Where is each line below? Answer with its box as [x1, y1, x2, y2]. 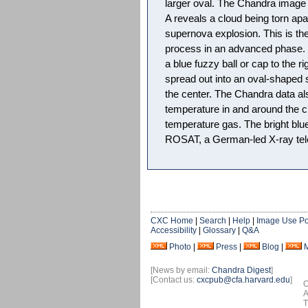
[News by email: [151, 265, 212, 275]
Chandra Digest [212, 265, 271, 275]
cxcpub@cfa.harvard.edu [197, 275, 290, 285]
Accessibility [151, 225, 197, 235]
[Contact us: [151, 275, 197, 285]
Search [199, 216, 226, 225]
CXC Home [151, 216, 193, 225]
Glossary [203, 225, 236, 235]
